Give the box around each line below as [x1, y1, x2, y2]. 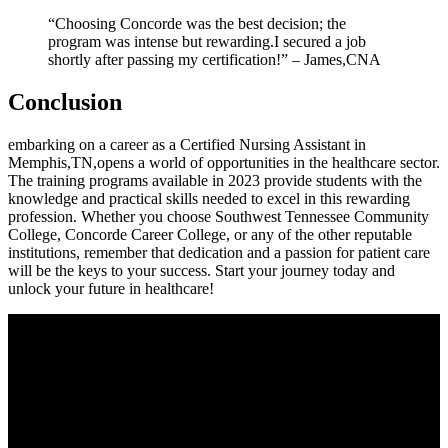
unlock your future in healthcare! [8, 279, 214, 297]
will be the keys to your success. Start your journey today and [8, 261, 395, 279]
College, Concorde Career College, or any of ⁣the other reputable [8, 225, 412, 243]
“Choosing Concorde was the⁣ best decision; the [48, 14, 346, 32]
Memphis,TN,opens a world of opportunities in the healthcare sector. [8, 153, 440, 171]
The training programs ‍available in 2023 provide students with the [8, 171, 422, 189]
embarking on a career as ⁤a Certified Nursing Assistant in [8, 135, 366, 153]
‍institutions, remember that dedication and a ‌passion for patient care [8, 243, 430, 261]
